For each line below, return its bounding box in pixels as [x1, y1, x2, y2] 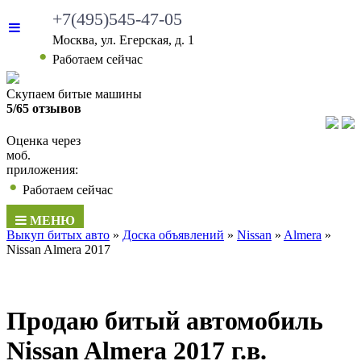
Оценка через [6, 134, 81, 147]
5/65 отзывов [6, 102, 81, 115]
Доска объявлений [122, 228, 224, 242]
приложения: [6, 163, 78, 176]
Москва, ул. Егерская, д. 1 [52, 33, 194, 47]
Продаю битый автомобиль [6, 306, 323, 336]
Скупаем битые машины [6, 87, 142, 101]
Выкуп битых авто [6, 228, 110, 242]
